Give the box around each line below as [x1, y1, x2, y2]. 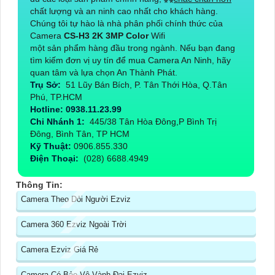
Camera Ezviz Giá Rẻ [21, 245, 98, 255]
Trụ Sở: [30, 80, 63, 90]
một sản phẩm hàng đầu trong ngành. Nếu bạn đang [30, 43, 235, 53]
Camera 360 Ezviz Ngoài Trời [21, 220, 126, 230]
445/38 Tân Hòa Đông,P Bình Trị [87, 117, 217, 127]
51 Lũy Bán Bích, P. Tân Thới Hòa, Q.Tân [63, 80, 227, 90]
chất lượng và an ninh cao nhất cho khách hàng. [30, 6, 218, 17]
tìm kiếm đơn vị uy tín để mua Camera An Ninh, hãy [30, 55, 231, 66]
